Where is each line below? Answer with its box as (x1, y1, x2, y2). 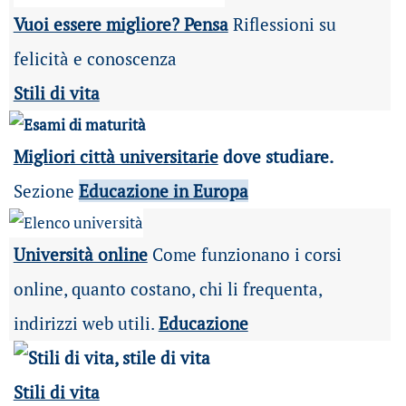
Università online (13, 243, 148, 266)
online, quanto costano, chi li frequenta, (13, 277, 322, 300)
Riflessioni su (227, 13, 336, 35)
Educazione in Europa (78, 179, 248, 202)
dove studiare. (217, 145, 333, 168)
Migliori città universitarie (13, 145, 218, 168)
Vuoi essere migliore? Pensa (13, 13, 228, 35)
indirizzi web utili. (13, 312, 159, 334)
